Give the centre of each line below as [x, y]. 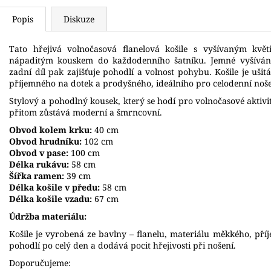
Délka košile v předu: [54, 187]
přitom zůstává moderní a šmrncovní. [86, 112]
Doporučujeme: [40, 263]
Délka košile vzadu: [51, 198]
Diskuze [79, 19]
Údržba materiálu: [48, 216]
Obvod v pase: [39, 152]
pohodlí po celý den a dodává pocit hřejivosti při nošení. [122, 245]
